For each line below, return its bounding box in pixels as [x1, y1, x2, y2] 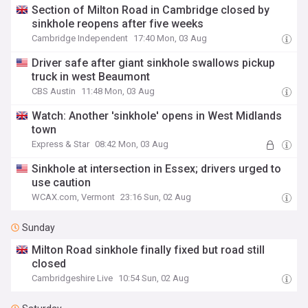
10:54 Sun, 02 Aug [118, 273, 190, 283]
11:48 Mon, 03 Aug [81, 86, 155, 96]
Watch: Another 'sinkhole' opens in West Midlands [32, 109, 283, 122]
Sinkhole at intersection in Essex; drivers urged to [32, 162, 282, 175]
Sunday [22, 222, 55, 233]
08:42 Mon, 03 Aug [95, 139, 169, 149]
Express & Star [32, 139, 90, 149]
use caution [32, 176, 91, 189]
